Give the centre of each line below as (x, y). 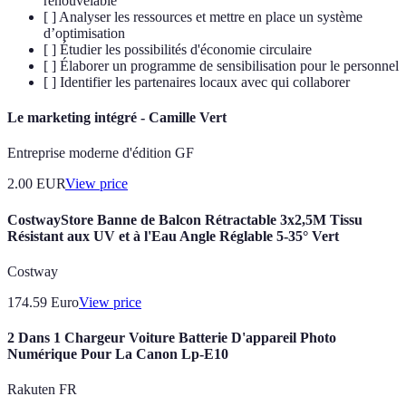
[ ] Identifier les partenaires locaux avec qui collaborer (197, 82)
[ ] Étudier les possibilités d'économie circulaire (178, 49)
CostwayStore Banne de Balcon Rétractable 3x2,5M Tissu (185, 219)
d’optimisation (84, 33)
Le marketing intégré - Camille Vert (117, 118)
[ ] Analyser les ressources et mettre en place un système (203, 16)
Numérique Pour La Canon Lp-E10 (118, 354)
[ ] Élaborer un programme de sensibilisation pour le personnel (221, 65)
